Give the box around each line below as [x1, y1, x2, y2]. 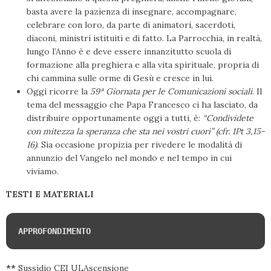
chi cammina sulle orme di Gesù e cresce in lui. [27, 73, 214, 84]
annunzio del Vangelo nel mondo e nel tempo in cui [27, 152, 232, 164]
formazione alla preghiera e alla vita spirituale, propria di [27, 59, 259, 71]
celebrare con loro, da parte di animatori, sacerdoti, [27, 19, 235, 31]
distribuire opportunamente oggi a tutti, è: [27, 113, 203, 124]
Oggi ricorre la [27, 86, 90, 97]
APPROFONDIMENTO [18, 226, 91, 237]
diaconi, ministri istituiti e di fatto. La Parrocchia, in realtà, [27, 33, 262, 44]
